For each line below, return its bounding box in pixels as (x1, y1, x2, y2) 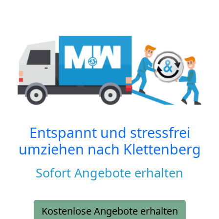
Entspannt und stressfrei (29, 123, 190, 142)
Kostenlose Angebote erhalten (41, 204, 178, 218)
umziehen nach (18, 139, 123, 159)
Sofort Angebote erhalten (36, 164, 183, 181)
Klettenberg (123, 139, 201, 159)
